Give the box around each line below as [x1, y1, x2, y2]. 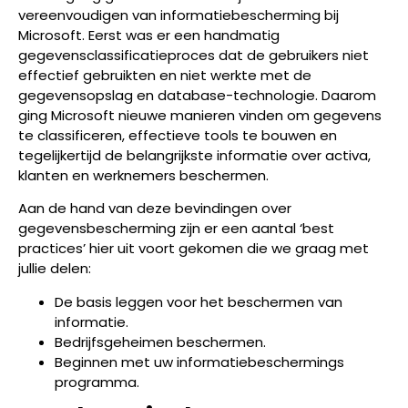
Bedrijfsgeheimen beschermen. [55, 331, 266, 352]
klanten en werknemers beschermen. [18, 166, 272, 185]
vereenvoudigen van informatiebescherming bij [18, 5, 339, 25]
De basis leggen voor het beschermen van [55, 291, 342, 311]
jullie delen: [18, 259, 91, 279]
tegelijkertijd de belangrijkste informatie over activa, [18, 146, 371, 165]
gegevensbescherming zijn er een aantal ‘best [18, 219, 334, 239]
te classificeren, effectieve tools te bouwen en [18, 126, 337, 145]
